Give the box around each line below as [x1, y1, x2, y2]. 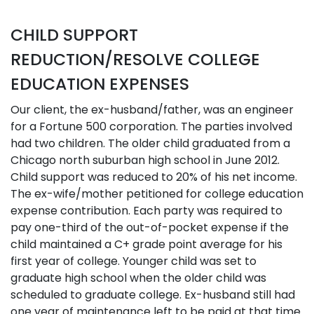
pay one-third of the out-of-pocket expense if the [11, 219, 289, 235]
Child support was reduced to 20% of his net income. [11, 169, 297, 185]
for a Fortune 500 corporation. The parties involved [11, 118, 292, 135]
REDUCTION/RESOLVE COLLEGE [11, 48, 260, 71]
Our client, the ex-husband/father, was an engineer [11, 102, 294, 118]
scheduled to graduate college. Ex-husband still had [11, 287, 295, 303]
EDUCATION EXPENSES [11, 72, 189, 95]
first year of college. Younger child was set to [11, 253, 257, 269]
